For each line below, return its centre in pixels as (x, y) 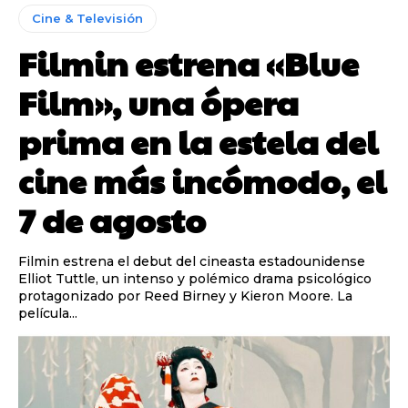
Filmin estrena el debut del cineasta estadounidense (192, 261)
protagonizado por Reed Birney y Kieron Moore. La (185, 296)
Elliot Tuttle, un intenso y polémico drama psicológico (195, 278)
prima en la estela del (198, 141)
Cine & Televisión (87, 18)
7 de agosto (112, 219)
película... (48, 313)
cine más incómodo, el (202, 180)
